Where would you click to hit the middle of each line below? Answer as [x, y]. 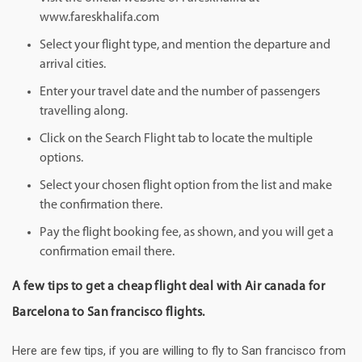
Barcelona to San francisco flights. [109, 313]
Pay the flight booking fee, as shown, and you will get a [187, 233]
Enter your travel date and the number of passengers [180, 93]
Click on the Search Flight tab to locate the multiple [176, 139]
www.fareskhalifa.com [99, 18]
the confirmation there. [101, 206]
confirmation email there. [107, 253]
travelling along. [84, 112]
